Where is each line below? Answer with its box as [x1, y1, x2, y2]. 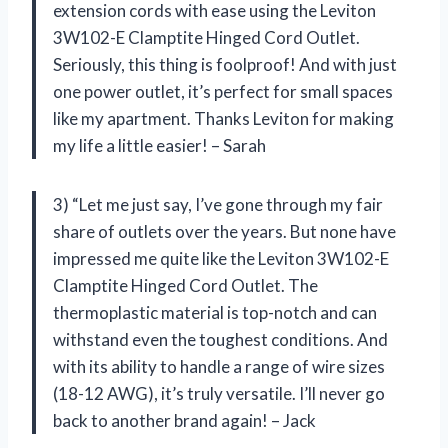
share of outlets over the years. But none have [53, 221, 396, 243]
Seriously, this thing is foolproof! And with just [53, 54, 397, 76]
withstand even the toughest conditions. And [53, 329, 388, 351]
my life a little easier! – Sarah [53, 135, 266, 157]
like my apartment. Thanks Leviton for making [53, 108, 394, 130]
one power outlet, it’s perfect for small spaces [53, 81, 393, 103]
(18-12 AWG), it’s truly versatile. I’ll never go [53, 383, 385, 405]
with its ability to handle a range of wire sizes [53, 356, 385, 378]
